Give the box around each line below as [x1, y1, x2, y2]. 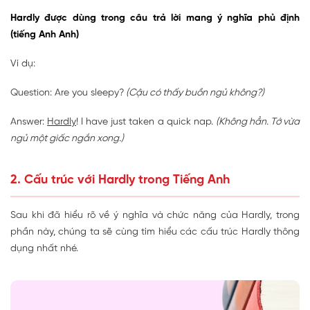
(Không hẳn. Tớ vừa [215, 117, 300, 128]
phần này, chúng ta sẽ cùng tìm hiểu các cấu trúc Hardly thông [10, 227, 300, 238]
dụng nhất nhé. [10, 244, 78, 255]
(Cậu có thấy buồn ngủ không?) [124, 88, 264, 99]
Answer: [10, 117, 48, 128]
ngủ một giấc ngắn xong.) [10, 134, 124, 145]
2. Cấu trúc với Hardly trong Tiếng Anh [10, 174, 230, 188]
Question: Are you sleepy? [10, 88, 124, 99]
